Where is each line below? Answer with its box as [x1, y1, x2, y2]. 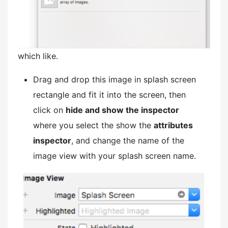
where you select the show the [33, 120, 154, 131]
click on [33, 105, 66, 116]
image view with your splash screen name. [33, 151, 196, 161]
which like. [18, 51, 58, 62]
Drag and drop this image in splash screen [33, 74, 196, 85]
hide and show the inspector [66, 105, 179, 116]
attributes [154, 120, 193, 131]
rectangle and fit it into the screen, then [33, 90, 186, 100]
